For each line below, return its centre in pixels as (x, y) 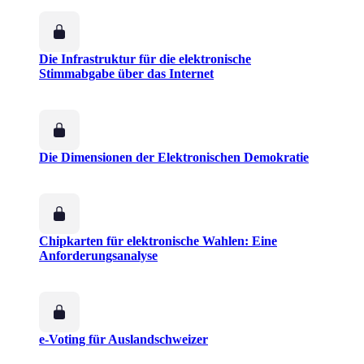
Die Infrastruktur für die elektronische (145, 59)
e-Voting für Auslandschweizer (123, 340)
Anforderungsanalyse (98, 256)
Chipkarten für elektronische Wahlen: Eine (158, 241)
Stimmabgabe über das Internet (126, 74)
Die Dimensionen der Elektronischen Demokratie (174, 158)
